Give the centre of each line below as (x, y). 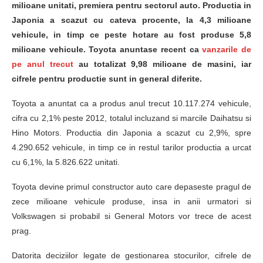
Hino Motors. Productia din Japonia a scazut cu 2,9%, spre (131, 132)
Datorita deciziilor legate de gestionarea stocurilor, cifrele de (131, 255)
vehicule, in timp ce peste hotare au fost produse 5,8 (131, 34)
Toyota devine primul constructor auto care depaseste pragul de (131, 186)
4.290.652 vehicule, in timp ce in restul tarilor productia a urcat (131, 147)
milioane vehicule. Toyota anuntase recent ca (107, 49)
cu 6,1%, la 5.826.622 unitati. (66, 162)
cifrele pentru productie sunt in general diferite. (107, 78)
